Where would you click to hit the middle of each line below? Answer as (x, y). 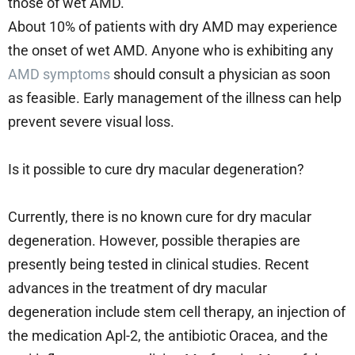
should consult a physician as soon (220, 74)
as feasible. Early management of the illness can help (175, 97)
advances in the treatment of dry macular (137, 288)
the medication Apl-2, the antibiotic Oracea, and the (168, 335)
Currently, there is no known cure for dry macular (160, 216)
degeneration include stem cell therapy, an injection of (177, 311)
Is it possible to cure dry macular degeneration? (158, 169)
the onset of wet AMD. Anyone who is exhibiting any (171, 50)
